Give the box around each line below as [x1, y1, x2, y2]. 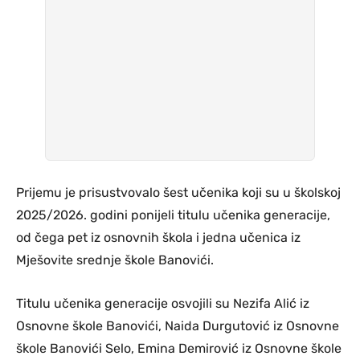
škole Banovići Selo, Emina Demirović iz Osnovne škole [16, 340, 342, 356]
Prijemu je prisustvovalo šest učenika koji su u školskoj [16, 184, 341, 200]
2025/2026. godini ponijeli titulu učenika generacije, [16, 207, 330, 223]
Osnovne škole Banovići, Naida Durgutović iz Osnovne [16, 317, 339, 333]
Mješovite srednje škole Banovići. [16, 252, 214, 268]
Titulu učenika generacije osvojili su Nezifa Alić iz [16, 295, 309, 311]
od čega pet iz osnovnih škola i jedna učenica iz [16, 229, 301, 245]
